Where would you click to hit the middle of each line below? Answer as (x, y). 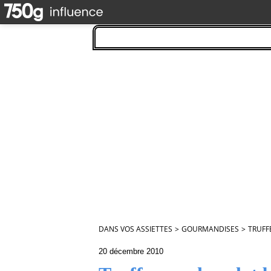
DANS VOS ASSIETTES (135, 229)
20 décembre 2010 (131, 251)
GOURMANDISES (210, 229)
